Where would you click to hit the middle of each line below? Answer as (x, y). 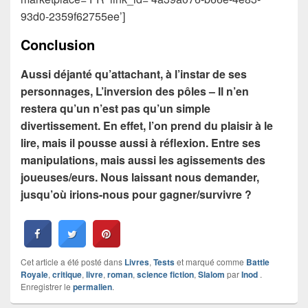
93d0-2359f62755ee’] (73, 16)
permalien (92, 286)
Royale (34, 274)
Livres (137, 262)
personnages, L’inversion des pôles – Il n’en (135, 91)
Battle (258, 262)
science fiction (165, 274)
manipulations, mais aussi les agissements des (143, 159)
